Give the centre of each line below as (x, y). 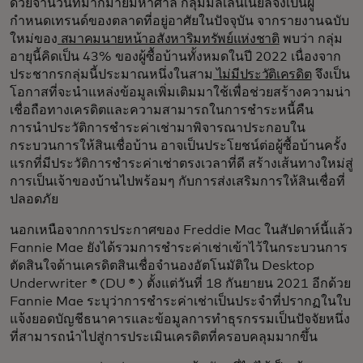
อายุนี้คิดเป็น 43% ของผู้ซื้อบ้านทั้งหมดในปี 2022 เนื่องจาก (175, 57)
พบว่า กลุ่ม (311, 39)
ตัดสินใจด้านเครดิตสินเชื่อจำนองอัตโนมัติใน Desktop (162, 266)
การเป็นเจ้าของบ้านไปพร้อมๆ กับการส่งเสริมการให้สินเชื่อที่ (177, 182)
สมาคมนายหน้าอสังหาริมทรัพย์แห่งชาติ (169, 39)
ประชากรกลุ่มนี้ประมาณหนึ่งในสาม (111, 75)
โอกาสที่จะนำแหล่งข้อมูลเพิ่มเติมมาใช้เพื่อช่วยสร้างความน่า (180, 93)
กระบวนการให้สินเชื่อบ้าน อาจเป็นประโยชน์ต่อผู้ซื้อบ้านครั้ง (178, 146)
